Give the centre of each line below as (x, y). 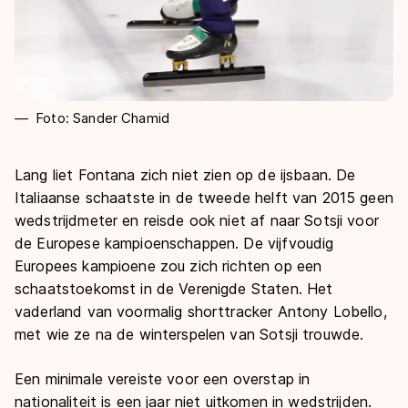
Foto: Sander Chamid (103, 117)
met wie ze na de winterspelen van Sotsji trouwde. (189, 334)
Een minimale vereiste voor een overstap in (163, 378)
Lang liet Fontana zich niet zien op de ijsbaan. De (185, 174)
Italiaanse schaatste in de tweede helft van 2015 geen (204, 197)
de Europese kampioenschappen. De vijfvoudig (174, 243)
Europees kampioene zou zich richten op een (168, 265)
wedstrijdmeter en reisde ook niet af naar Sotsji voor (197, 220)
